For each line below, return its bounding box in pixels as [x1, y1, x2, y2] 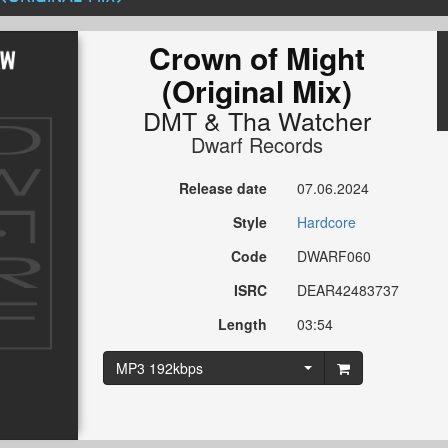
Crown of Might [149, 36, 366, 80]
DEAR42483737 [297, 280, 400, 301]
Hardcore [297, 212, 357, 233]
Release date [179, 178, 268, 199]
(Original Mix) [162, 69, 353, 113]
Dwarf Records [191, 130, 324, 160]
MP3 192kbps [115, 358, 203, 379]
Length [218, 314, 268, 335]
